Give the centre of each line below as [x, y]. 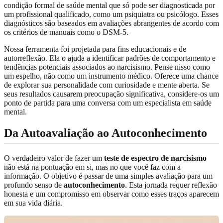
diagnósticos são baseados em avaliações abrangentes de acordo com [111, 23]
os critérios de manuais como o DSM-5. [66, 32]
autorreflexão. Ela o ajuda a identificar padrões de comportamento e [110, 58]
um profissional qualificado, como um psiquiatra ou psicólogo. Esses [111, 14]
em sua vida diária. [33, 203]
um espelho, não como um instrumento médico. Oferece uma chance [111, 76]
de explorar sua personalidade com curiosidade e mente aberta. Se [107, 85]
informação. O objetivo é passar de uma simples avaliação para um [108, 176]
